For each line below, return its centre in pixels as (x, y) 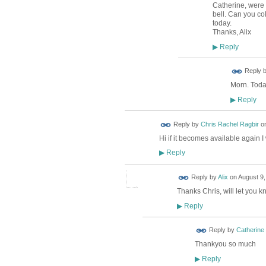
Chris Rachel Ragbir (229, 124)
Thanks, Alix (232, 32)
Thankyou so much (225, 244)
